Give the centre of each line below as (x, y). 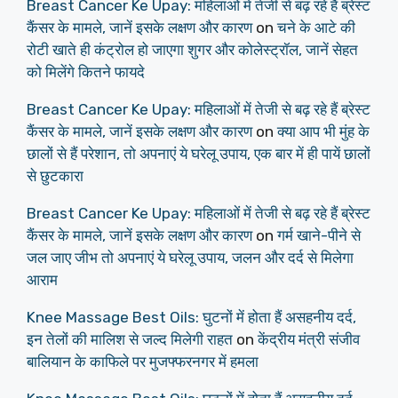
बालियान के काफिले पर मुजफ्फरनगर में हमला (143, 361)
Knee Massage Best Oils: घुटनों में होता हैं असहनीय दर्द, (191, 317)
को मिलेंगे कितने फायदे (86, 72)
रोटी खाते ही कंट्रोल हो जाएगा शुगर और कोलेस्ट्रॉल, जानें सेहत (192, 49)
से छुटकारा (55, 175)
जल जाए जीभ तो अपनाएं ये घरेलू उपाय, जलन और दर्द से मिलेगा (190, 257)
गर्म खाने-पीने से (319, 235)
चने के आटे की (316, 27)
